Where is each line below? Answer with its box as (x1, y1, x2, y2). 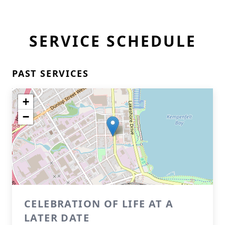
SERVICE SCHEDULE (29, 31, 196, 51)
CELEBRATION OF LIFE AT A (24, 197, 174, 210)
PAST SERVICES (12, 67, 89, 79)
